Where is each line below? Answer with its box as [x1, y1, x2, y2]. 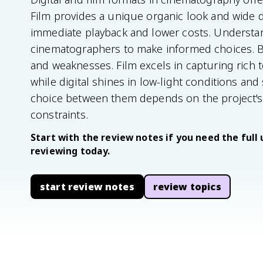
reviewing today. [31, 144, 110, 157]
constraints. [31, 107, 88, 122]
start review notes [40, 180, 134, 193]
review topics [153, 180, 221, 193]
